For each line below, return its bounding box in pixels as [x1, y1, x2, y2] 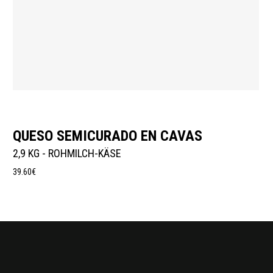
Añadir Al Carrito [102, 121, 169, 132]
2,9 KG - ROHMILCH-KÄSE [13, 146, 122, 160]
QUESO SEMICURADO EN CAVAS [13, 127, 203, 144]
